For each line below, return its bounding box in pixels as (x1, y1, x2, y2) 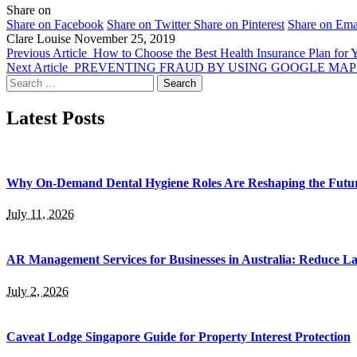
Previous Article (6, 45, 87, 60)
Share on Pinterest (194, 17, 284, 31)
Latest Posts (6, 107, 104, 128)
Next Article (6, 60, 68, 74)
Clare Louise (6, 31, 71, 45)
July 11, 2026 (6, 207, 74, 222)
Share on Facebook (6, 17, 104, 31)
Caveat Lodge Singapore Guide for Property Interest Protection (6, 329, 351, 343)
